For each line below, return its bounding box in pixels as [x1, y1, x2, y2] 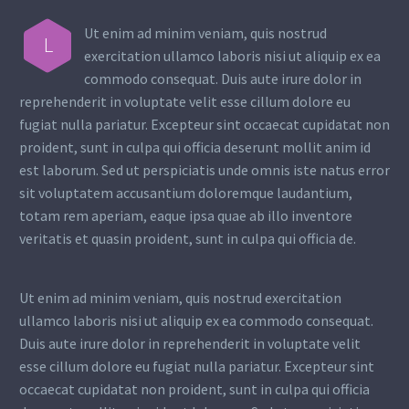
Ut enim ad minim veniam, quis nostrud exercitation [19, 288, 341, 308]
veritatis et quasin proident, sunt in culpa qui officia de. [19, 228, 356, 247]
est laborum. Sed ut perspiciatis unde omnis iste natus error [19, 160, 390, 179]
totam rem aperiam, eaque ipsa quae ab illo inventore [19, 205, 352, 225]
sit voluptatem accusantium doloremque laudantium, [19, 183, 352, 202]
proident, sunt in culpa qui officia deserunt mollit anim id [19, 137, 371, 156]
